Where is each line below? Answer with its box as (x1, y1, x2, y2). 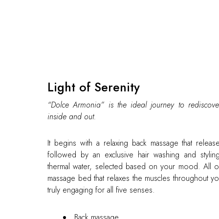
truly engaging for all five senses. (47, 184, 155, 196)
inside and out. (47, 111, 96, 122)
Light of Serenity (47, 78, 140, 96)
